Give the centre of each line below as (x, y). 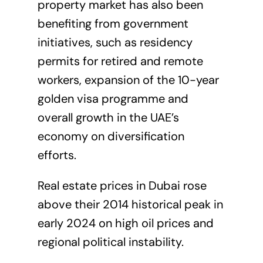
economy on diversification (111, 136)
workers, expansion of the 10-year (128, 80)
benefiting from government (113, 24)
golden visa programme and (113, 99)
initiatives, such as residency (115, 43)
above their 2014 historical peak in (130, 205)
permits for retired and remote (120, 61)
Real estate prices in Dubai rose (122, 186)
